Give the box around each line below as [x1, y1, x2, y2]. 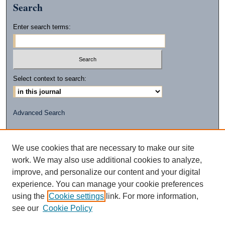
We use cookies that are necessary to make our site [12, 144, 194, 152]
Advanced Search [13, 108, 65, 117]
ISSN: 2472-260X [71, 154, 154, 162]
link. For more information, [104, 192, 198, 200]
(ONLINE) [89, 161, 136, 169]
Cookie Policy [43, 204, 92, 212]
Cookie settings [49, 192, 104, 200]
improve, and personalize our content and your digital [12, 168, 200, 176]
